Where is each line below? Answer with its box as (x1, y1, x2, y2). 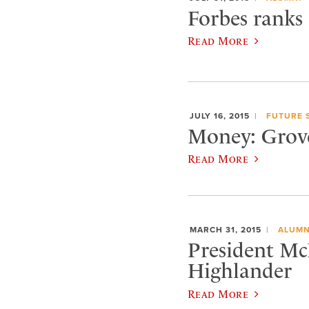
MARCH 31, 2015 (190, 225, 261, 235)
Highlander (188, 258, 292, 283)
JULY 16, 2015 (190, 111, 250, 121)
